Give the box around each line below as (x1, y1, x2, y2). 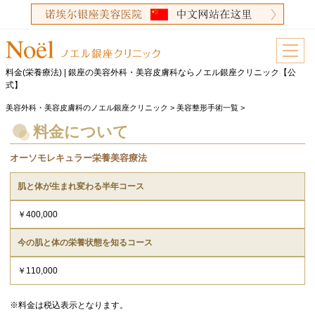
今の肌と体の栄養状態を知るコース (17, 238, 153, 248)
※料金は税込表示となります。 (9, 300, 128, 311)
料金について (32, 123, 129, 141)
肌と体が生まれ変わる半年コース (17, 181, 144, 192)
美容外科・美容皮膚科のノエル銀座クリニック (6, 103, 169, 112)
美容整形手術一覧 (176, 103, 239, 112)
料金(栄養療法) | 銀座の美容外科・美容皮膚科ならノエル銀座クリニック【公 (6, 67, 297, 78)
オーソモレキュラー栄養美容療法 (9, 153, 147, 164)
